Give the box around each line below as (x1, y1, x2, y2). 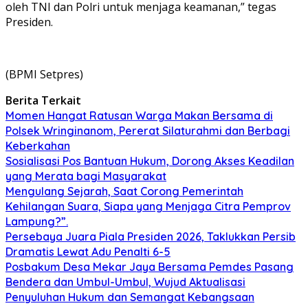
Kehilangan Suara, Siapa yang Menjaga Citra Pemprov (5, 199, 291, 213)
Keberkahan (5, 138, 70, 153)
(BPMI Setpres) (5, 66, 83, 82)
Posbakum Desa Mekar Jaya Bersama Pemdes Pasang (5, 259, 294, 274)
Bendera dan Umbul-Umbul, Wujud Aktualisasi (5, 274, 245, 289)
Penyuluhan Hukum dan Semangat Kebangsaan (5, 289, 254, 304)
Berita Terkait (5, 92, 81, 108)
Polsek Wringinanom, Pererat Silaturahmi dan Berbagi (5, 123, 290, 137)
